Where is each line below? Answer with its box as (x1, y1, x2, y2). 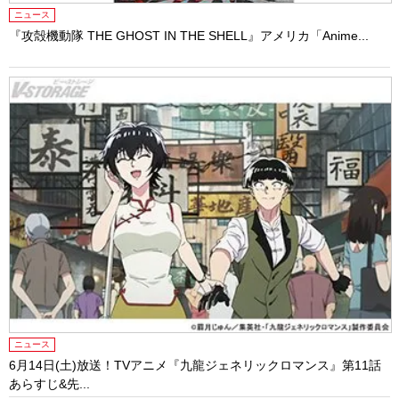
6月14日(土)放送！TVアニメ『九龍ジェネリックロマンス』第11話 (9, 357, 381, 372)
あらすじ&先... (9, 376, 90, 391)
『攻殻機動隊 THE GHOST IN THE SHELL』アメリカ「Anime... (9, 28, 369, 44)
